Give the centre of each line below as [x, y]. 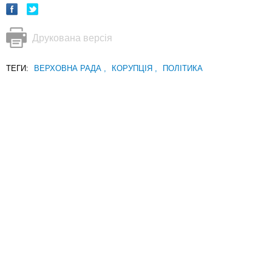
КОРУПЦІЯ [133, 69]
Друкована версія [72, 38]
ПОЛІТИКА [183, 69]
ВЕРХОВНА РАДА [69, 69]
